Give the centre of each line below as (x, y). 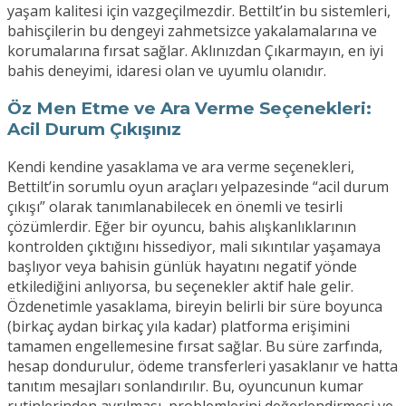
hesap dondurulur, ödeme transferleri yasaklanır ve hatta (203, 366)
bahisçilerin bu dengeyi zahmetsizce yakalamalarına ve (192, 31)
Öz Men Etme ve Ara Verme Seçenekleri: (189, 108)
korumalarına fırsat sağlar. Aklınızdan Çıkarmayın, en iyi (195, 51)
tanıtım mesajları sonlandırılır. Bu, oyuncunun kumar (185, 386)
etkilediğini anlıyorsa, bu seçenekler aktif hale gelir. (180, 286)
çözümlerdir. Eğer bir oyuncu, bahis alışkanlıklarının (182, 226)
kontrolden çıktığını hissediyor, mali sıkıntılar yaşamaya (194, 246)
